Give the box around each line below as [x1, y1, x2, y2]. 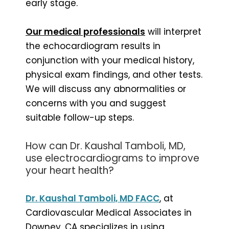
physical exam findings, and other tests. [26, 68, 202, 81]
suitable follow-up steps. [26, 111, 134, 124]
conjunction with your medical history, [26, 54, 194, 66]
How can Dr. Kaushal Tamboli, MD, [26, 139, 186, 153]
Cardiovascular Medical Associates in [26, 206, 192, 219]
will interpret [145, 25, 201, 38]
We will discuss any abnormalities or [26, 82, 186, 95]
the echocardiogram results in [26, 39, 161, 52]
